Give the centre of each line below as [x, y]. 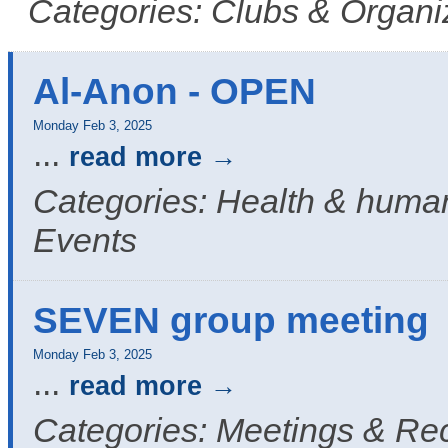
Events [85, 240]
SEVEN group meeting [231, 320]
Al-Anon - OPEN [174, 91]
